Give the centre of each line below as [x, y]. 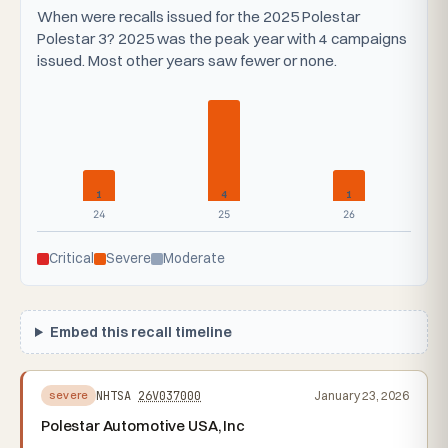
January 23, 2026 [361, 395]
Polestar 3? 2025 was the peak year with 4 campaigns [222, 38]
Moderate [194, 258]
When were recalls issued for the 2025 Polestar [198, 16]
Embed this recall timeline [141, 332]
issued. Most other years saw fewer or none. [187, 60]
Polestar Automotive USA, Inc [143, 425]
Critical [71, 258]
